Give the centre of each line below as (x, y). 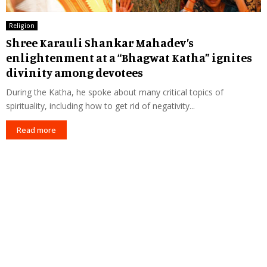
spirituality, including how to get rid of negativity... (100, 106)
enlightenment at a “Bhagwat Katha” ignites (129, 58)
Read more (36, 130)
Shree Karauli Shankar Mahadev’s (100, 43)
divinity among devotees (74, 73)
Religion (22, 26)
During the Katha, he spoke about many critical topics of (115, 92)
